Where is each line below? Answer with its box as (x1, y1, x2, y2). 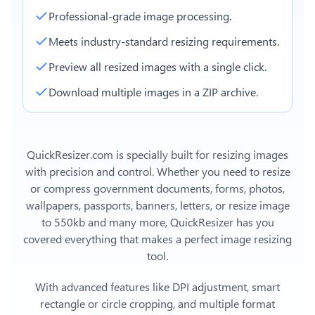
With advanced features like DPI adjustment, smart (35, 278, 280, 294)
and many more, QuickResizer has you (84, 214, 274, 229)
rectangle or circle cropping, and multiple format (40, 295, 275, 311)
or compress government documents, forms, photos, (30, 180, 285, 195)
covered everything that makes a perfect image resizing (23, 231, 292, 246)
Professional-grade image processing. (49, 8, 231, 23)
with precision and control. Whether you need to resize (25, 163, 290, 179)
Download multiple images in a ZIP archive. (49, 84, 258, 99)
